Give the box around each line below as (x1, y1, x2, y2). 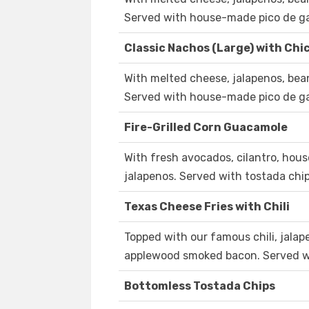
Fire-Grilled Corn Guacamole (124, 121, 288, 134)
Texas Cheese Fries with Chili (124, 200, 290, 214)
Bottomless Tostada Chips (124, 279, 275, 293)
